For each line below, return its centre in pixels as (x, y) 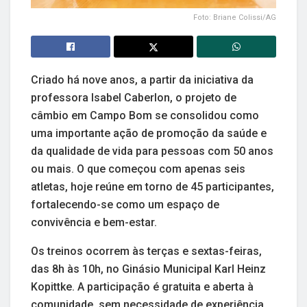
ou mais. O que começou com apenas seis (138, 169)
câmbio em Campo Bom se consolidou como (145, 115)
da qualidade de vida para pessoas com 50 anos (152, 151)
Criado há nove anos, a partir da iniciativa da (142, 79)
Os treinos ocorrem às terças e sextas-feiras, (146, 251)
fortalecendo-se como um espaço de (125, 204)
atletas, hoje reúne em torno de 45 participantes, (152, 186)
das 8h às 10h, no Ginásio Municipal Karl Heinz (148, 269)
